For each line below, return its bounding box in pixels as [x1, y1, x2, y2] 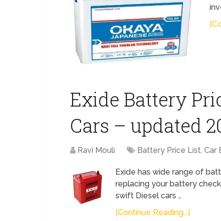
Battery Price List [137, 146, 201, 155]
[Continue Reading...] [115, 208, 190, 217]
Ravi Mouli [77, 146, 115, 155]
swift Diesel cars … [115, 191, 182, 200]
